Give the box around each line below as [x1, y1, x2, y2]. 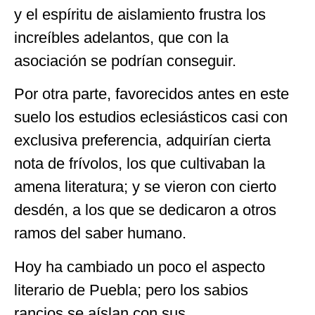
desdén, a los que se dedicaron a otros [14, 201, 276, 219]
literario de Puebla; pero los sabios [14, 281, 248, 299]
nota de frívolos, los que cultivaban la [14, 155, 265, 173]
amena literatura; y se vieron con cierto [14, 178, 276, 196]
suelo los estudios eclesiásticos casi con [14, 108, 288, 127]
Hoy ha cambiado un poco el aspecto [14, 257, 265, 276]
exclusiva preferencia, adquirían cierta [14, 131, 271, 150]
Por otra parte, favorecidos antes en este [14, 85, 289, 103]
